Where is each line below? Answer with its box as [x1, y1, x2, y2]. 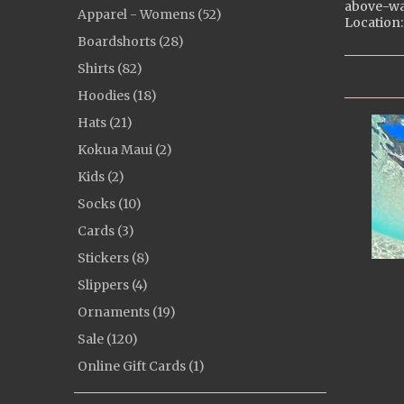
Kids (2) [78, 169, 124, 185]
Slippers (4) [78, 277, 148, 293]
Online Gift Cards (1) [78, 358, 205, 374]
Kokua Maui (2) [78, 142, 172, 158]
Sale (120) [78, 331, 138, 347]
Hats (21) [78, 115, 133, 131]
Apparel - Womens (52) [78, 6, 222, 23]
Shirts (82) [78, 60, 142, 77]
